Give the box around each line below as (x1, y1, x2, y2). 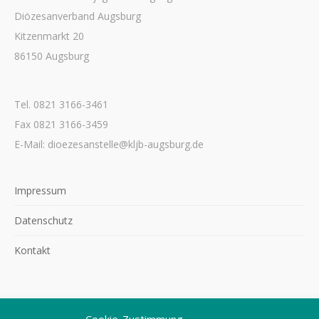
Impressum (14, 184, 66, 198)
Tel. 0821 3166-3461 (14, 98, 108, 112)
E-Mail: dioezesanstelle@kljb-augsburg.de (14, 137, 204, 152)
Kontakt (14, 244, 51, 258)
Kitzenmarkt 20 (14, 29, 84, 43)
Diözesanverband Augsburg (14, 9, 141, 23)
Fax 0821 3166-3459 (14, 117, 108, 132)
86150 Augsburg (14, 49, 89, 63)
